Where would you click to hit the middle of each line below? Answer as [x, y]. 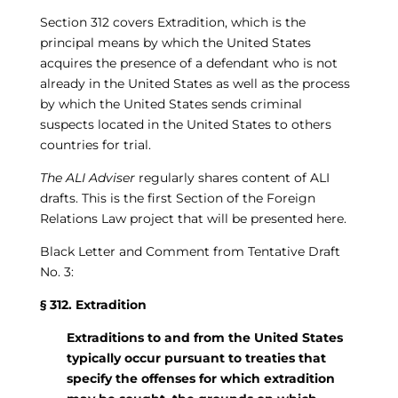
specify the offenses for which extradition [200, 378]
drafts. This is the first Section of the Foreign [177, 198]
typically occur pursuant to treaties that [196, 358]
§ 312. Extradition [93, 305]
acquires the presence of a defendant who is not [188, 63]
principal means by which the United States [175, 43]
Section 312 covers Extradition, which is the [172, 22]
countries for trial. [95, 145]
